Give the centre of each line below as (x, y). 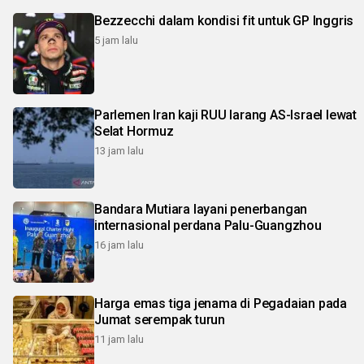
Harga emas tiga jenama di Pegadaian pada (221, 303)
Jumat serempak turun (160, 320)
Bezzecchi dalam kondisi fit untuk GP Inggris (224, 21)
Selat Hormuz (134, 131)
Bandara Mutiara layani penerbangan (201, 209)
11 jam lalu (119, 339)
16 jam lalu (119, 245)
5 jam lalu (116, 40)
